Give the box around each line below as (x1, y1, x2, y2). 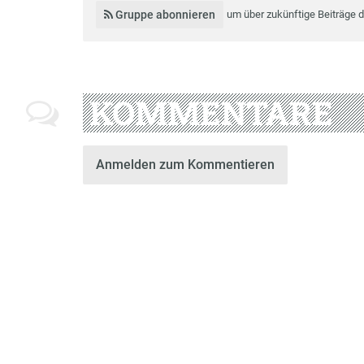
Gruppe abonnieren (113, 7, 216, 21)
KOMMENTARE (89, 90, 333, 134)
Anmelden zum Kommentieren (96, 156, 275, 172)
